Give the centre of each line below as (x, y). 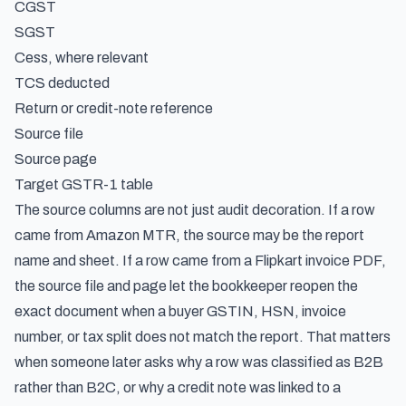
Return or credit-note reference (114, 108)
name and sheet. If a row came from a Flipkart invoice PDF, (200, 261)
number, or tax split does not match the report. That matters (203, 337)
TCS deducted (62, 83)
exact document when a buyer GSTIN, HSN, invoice (180, 311)
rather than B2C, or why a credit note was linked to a (178, 387)
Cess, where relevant (82, 58)
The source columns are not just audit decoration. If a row (195, 210)
